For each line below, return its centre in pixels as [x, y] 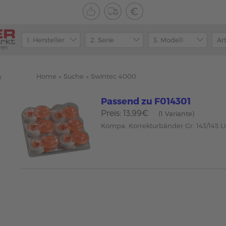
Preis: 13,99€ [125, 113]
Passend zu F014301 [146, 101]
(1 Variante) [177, 114]
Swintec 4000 [114, 76]
